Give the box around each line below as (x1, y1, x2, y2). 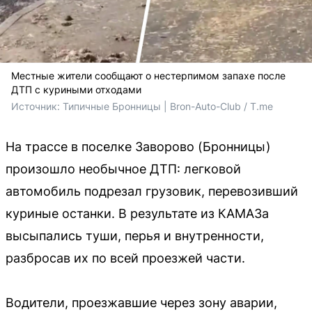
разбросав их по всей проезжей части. (6, 250, 245, 265)
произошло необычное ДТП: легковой (6, 161, 241, 176)
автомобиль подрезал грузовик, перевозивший (6, 183, 298, 198)
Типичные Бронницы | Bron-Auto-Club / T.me (63, 100, 273, 112)
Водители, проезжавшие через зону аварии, (6, 295, 277, 310)
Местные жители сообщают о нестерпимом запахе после (11, 69, 286, 81)
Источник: (11, 100, 63, 112)
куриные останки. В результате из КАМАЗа (6, 205, 269, 221)
